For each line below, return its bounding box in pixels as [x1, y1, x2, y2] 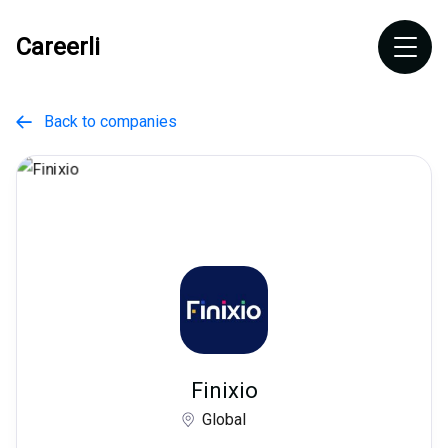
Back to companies [32, 112, 177, 131]
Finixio [190, 378, 258, 403]
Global [202, 410, 246, 429]
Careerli [16, 33, 100, 61]
